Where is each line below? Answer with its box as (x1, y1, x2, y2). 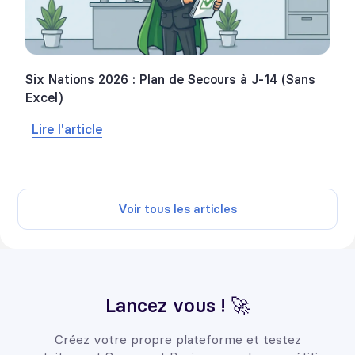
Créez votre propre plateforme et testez (54, 331, 301, 348)
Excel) (25, 90, 63, 106)
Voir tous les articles (118, 201, 237, 217)
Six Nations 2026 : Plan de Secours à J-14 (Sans (25, 71, 315, 88)
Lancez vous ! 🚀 (105, 294, 250, 318)
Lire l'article (32, 121, 102, 138)
